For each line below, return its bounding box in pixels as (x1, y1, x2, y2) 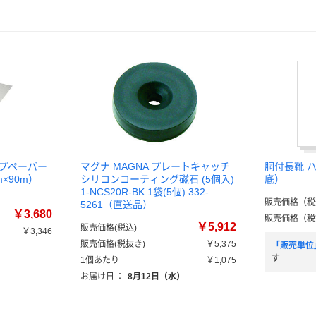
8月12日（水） (128, 272, 185, 281)
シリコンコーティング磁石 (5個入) (80, 174, 234, 185)
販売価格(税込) (80, 223, 137, 233)
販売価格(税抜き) (80, 239, 145, 249)
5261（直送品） (80, 199, 152, 210)
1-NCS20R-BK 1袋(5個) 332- (80, 186, 209, 197)
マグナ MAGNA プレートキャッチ (80, 161, 230, 172)
